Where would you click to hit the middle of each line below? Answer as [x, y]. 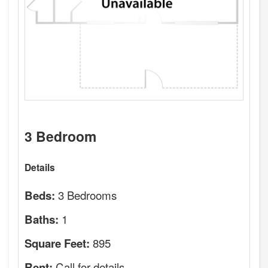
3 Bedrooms [87, 195]
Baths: [42, 220]
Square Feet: [57, 243]
